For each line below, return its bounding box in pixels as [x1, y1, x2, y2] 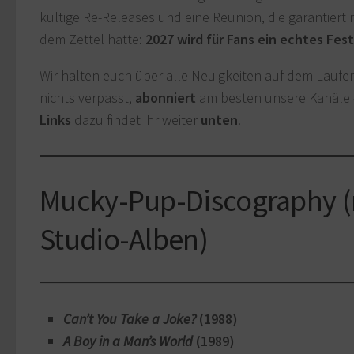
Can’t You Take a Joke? [63, 310, 196, 329]
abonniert [135, 88, 196, 107]
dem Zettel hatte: [40, 30, 145, 49]
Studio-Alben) [40, 220, 208, 258]
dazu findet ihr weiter [71, 111, 201, 130]
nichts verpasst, [40, 88, 135, 107]
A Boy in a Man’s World [63, 332, 193, 351]
